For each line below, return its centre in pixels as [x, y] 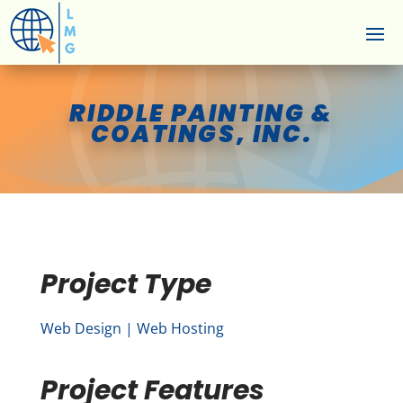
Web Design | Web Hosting [132, 328]
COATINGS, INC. [201, 134]
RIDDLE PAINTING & [201, 114]
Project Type [125, 284]
